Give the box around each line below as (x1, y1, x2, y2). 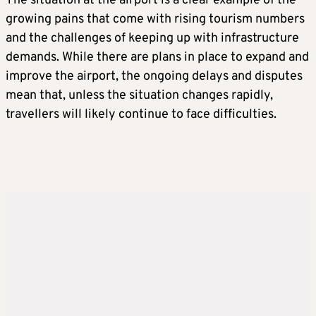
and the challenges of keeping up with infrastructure (6, 30, 299, 47)
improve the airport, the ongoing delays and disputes (6, 68, 303, 85)
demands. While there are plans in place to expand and (6, 49, 309, 66)
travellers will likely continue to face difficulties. (6, 106, 276, 123)
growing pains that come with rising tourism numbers (6, 11, 305, 28)
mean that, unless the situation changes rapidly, (6, 87, 273, 104)
